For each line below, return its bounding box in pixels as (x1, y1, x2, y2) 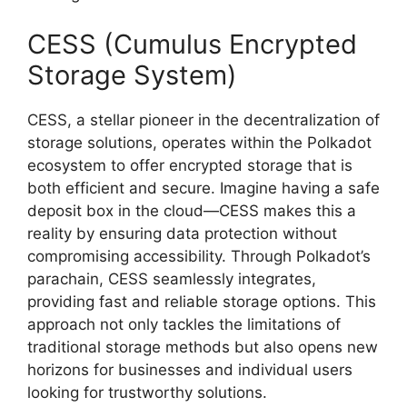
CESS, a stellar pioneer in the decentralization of (27, 110, 380, 129)
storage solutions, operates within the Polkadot (27, 133, 372, 152)
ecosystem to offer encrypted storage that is (27, 155, 352, 174)
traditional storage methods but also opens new (27, 337, 378, 356)
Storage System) (27, 58, 237, 91)
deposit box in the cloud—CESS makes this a (27, 201, 356, 220)
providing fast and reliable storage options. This (27, 292, 376, 311)
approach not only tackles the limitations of (27, 314, 341, 333)
